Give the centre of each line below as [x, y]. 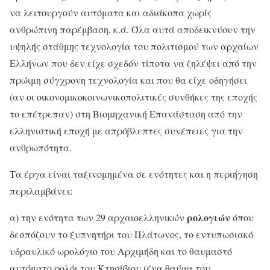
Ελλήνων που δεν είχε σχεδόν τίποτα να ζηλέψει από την [133, 63]
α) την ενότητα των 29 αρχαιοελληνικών [98, 218]
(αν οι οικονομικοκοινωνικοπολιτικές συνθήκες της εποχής [133, 97]
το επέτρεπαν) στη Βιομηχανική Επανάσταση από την [126, 114]
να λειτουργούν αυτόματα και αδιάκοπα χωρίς [111, 13]
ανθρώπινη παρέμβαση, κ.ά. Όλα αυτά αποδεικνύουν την [133, 30]
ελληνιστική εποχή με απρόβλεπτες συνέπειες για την [126, 131]
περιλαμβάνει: [41, 191]
